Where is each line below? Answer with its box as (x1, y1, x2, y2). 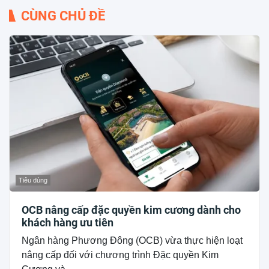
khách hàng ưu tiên (22, 216, 113, 229)
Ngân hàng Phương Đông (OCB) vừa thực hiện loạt (22, 235, 243, 246)
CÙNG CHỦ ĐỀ (21, 8, 105, 23)
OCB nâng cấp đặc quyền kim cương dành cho (22, 203, 241, 216)
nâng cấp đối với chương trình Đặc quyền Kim (22, 249, 219, 260)
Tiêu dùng (19, 176, 47, 184)
